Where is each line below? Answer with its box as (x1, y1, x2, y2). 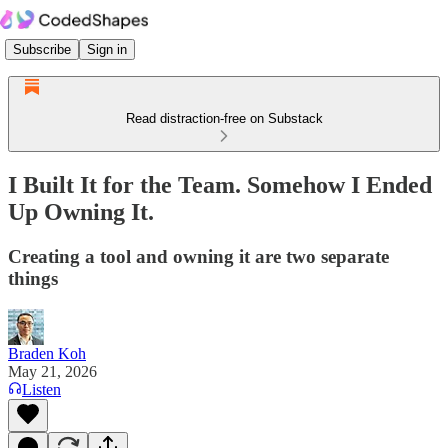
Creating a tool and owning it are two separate (8, 245, 389, 267)
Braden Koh (8, 344, 86, 362)
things (8, 267, 58, 289)
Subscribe (13, 41, 71, 57)
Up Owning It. (8, 198, 154, 225)
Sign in (87, 41, 127, 57)
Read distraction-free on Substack (125, 111, 323, 126)
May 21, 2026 (8, 362, 97, 380)
